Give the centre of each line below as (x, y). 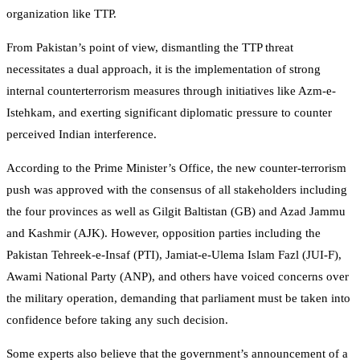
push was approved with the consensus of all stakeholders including (177, 189)
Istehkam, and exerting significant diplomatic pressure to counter (169, 112)
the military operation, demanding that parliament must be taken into (178, 298)
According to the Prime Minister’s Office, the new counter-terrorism (176, 168)
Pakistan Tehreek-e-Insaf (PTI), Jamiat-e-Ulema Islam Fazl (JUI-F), (174, 254)
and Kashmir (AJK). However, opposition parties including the (164, 233)
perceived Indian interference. (82, 134)
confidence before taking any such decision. (117, 319)
